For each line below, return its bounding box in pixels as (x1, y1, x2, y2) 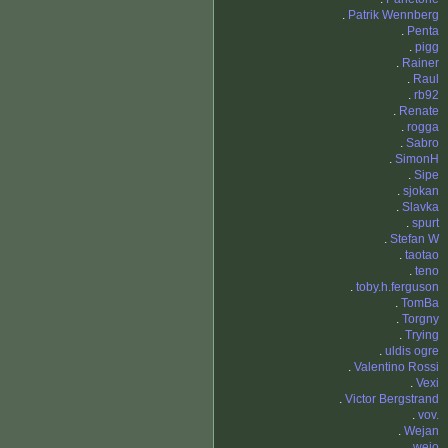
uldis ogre (385, 344, 439, 359)
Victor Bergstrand (345, 392, 439, 407)
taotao (405, 248, 439, 263)
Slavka (402, 200, 439, 215)
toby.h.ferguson (356, 280, 439, 295)
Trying (405, 328, 439, 343)
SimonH (395, 152, 439, 167)
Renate (399, 104, 439, 119)
